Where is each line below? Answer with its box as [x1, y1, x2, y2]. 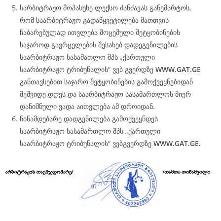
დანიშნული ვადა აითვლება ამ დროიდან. [20, 102, 155, 111]
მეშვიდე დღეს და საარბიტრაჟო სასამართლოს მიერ [20, 89, 191, 99]
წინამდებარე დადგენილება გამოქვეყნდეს [20, 114, 158, 123]
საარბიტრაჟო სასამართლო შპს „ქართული [20, 126, 160, 136]
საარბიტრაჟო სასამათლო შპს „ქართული [20, 52, 155, 62]
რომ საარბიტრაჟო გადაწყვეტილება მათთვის [20, 15, 169, 25]
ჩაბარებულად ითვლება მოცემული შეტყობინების [20, 28, 180, 37]
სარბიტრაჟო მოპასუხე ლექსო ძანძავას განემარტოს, [20, 3, 191, 12]
